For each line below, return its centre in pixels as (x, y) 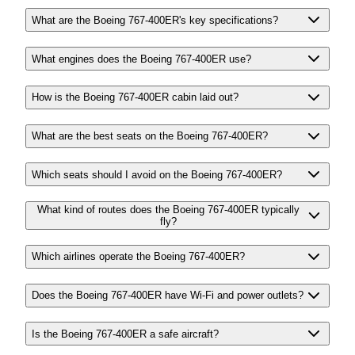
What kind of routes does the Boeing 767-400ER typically (168, 210)
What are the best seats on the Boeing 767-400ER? (150, 136)
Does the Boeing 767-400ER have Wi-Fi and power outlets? (168, 295)
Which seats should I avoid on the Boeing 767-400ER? (157, 174)
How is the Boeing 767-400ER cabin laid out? (135, 97)
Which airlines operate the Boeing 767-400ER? (138, 257)
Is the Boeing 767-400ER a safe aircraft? (125, 334)
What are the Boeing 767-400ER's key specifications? (155, 20)
